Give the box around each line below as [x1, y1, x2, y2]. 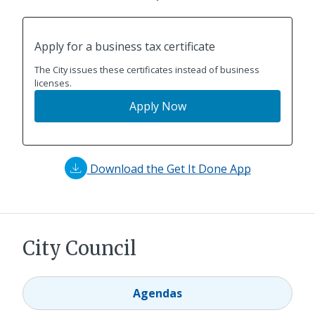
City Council [22, 236, 136, 260]
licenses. [34, 76, 72, 89]
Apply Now [129, 98, 186, 114]
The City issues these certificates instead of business [34, 63, 259, 76]
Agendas [133, 285, 182, 301]
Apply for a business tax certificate [34, 38, 215, 54]
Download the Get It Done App [86, 160, 251, 176]
